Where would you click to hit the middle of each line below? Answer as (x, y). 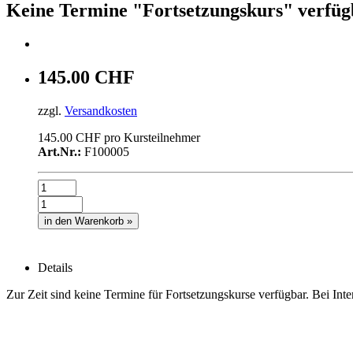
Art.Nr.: (59, 151)
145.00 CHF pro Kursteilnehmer (119, 137)
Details (55, 267)
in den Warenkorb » (88, 221)
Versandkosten (101, 110)
